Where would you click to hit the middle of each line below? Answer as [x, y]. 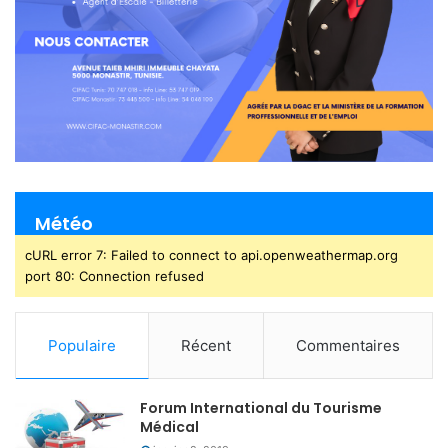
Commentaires [348, 345]
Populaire [82, 345]
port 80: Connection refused [114, 275]
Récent [206, 345]
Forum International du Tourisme [261, 407]
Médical [169, 426]
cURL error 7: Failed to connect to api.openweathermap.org [211, 254]
